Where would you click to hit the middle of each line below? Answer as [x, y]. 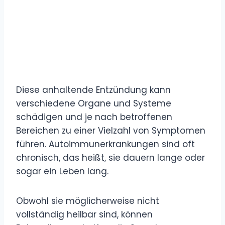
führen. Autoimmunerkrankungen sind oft [105, 144]
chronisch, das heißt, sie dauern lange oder [110, 157]
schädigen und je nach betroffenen [94, 117]
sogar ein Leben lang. [62, 171]
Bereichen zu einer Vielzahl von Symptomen [111, 130]
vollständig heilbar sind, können [84, 214]
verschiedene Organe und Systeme [94, 103]
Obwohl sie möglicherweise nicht [88, 201]
